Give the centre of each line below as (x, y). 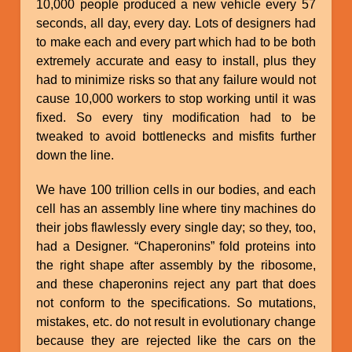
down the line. (75, 155)
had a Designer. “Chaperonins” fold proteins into (176, 246)
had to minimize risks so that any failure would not (176, 79)
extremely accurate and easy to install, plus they (176, 60)
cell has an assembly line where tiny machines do (176, 208)
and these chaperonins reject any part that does (176, 284)
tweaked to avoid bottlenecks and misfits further (176, 136)
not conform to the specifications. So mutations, (176, 302)
